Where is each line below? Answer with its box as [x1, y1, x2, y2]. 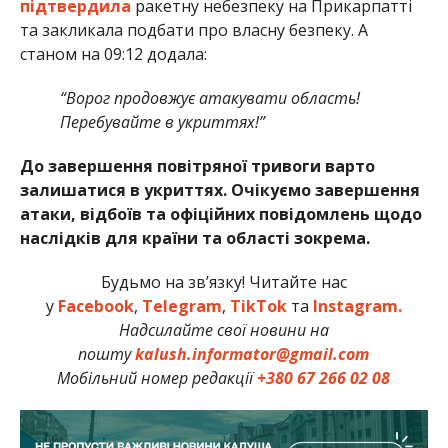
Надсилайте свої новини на [118, 318, 329, 341]
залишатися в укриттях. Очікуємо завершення [19, 178, 420, 201]
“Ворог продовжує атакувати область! [59, 86, 360, 109]
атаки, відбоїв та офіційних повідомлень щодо [19, 202, 422, 225]
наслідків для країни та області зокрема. [19, 226, 370, 249]
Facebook [57, 294, 134, 317]
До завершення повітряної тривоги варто [19, 154, 375, 177]
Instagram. [312, 294, 402, 317]
